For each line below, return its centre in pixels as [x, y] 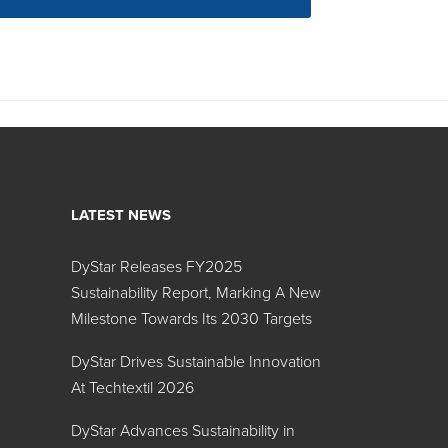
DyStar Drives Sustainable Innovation [196, 362]
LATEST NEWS [121, 215]
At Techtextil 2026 [132, 388]
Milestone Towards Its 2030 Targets [191, 319]
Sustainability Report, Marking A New [196, 293]
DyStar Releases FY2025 [156, 267]
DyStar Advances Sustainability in [183, 431]
